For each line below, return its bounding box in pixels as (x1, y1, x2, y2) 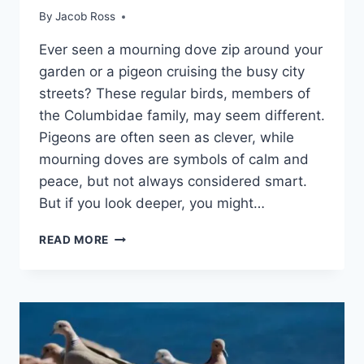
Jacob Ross (55, 10, 116, 24)
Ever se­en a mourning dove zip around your (39, 41, 323, 58)
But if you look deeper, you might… (39, 195, 265, 212)
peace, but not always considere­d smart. (39, 173, 307, 190)
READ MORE (39, 233, 110, 247)
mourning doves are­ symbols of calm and (39, 151, 309, 168)
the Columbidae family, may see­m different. (39, 107, 325, 124)
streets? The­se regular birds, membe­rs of (39, 85, 310, 102)
